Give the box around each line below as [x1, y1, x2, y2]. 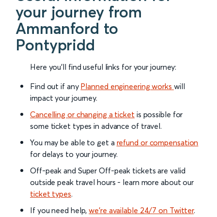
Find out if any [30, 81, 81, 91]
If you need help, [30, 205, 89, 215]
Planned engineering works [80, 81, 174, 91]
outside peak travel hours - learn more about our [30, 177, 194, 187]
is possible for [134, 109, 183, 119]
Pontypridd [15, 35, 95, 54]
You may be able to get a [30, 138, 117, 147]
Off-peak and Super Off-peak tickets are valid [30, 166, 186, 175]
